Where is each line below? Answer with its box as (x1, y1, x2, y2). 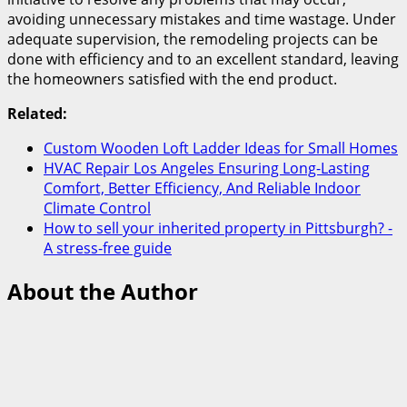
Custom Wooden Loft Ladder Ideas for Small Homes (44, 138, 398, 159)
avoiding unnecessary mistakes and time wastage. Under (7, 9, 396, 30)
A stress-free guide (44, 238, 172, 259)
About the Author (7, 276, 198, 307)
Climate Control (44, 198, 151, 219)
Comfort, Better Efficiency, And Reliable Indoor (44, 178, 361, 199)
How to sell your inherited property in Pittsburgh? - (44, 218, 392, 239)
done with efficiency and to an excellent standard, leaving (7, 49, 399, 70)
